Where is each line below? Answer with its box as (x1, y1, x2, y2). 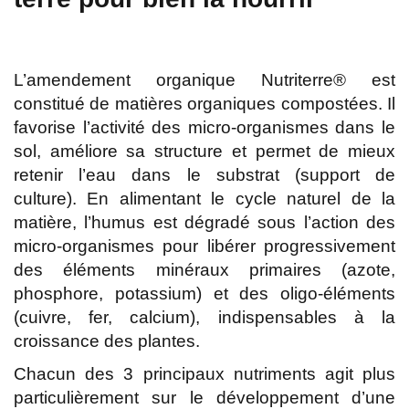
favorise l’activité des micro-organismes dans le (14, 118, 395, 138)
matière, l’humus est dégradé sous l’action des (14, 213, 395, 233)
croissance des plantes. (14, 331, 200, 351)
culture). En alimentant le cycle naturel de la (14, 189, 395, 209)
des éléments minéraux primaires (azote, (14, 260, 395, 280)
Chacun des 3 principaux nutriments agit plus (14, 364, 395, 384)
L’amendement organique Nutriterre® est (14, 70, 395, 90)
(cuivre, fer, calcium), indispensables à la (14, 308, 395, 328)
